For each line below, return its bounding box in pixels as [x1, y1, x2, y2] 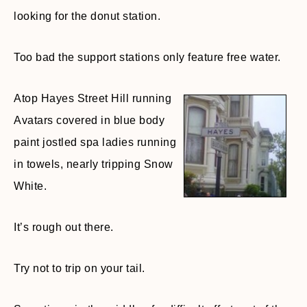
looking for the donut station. [14, 10, 160, 22]
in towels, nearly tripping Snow [14, 158, 173, 170]
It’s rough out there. [14, 221, 114, 233]
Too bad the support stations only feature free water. [14, 51, 281, 63]
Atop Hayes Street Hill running [14, 93, 171, 104]
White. [14, 180, 47, 192]
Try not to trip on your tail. [14, 262, 145, 274]
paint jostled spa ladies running [14, 136, 176, 148]
